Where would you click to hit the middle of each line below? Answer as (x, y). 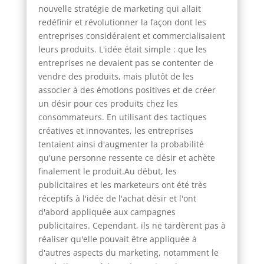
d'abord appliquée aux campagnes (107, 212)
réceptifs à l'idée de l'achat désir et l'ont (117, 198)
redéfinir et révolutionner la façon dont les (122, 22)
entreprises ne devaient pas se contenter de (126, 62)
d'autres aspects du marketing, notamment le (128, 252)
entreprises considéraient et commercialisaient (131, 35)
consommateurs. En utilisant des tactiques (122, 117)
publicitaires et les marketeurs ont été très (122, 184)
